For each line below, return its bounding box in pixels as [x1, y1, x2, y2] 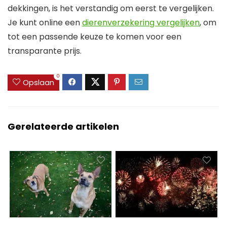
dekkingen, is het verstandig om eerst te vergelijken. [8, 3, 214, 15]
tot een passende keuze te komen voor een [8, 31, 181, 43]
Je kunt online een [8, 17, 82, 29]
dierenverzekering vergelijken [82, 17, 200, 29]
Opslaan [23, 77, 54, 88]
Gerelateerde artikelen [8, 120, 119, 133]
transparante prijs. [8, 45, 82, 57]
